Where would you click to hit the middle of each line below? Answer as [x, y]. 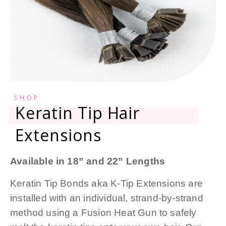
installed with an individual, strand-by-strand [107, 198]
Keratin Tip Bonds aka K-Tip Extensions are [106, 183]
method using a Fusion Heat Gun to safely [103, 212]
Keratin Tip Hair [78, 112]
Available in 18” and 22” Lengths [88, 161]
